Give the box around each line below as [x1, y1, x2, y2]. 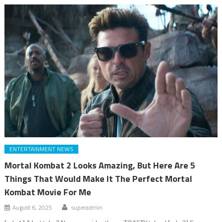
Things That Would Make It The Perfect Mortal [4, 172, 193, 186]
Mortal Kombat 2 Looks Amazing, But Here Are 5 [4, 159, 196, 172]
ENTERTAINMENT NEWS [9, 144, 74, 154]
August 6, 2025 [12, 203, 53, 213]
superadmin [71, 203, 103, 213]
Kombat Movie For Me [4, 185, 92, 199]
